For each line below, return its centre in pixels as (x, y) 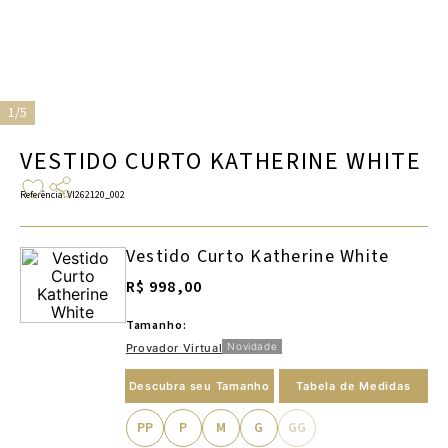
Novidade (252, 346)
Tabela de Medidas (353, 386)
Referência (41, 195)
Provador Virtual (174, 348)
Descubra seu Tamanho (199, 386)
